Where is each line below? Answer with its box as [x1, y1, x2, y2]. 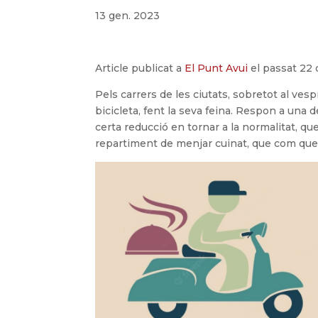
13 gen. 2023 [95, 9, 160, 23]
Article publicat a [95, 62, 185, 75]
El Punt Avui [185, 62, 251, 75]
